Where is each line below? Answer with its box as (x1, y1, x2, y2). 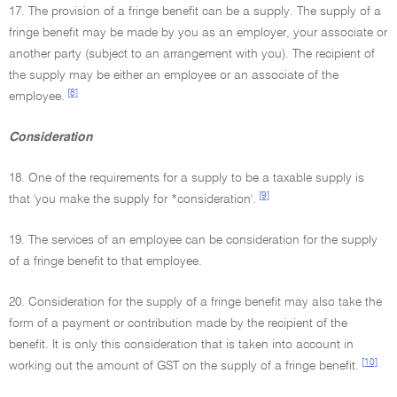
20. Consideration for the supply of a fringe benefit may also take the (9, 296, 382, 308)
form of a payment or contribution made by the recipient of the (9, 317, 347, 330)
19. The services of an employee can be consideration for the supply (9, 234, 378, 246)
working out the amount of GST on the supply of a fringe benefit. (9, 360, 359, 372)
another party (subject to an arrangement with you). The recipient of (9, 48, 375, 60)
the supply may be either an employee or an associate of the (9, 69, 339, 82)
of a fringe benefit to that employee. (9, 255, 202, 268)
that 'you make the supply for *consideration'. (9, 193, 256, 206)
